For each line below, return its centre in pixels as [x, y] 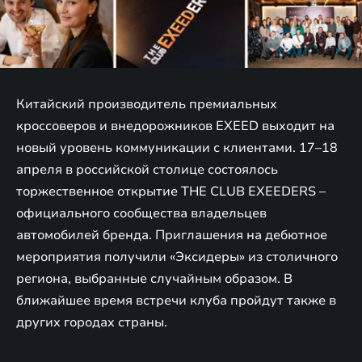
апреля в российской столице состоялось [147, 169]
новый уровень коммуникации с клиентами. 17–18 [177, 147]
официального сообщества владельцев [141, 213]
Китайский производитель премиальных [147, 104]
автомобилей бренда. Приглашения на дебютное [172, 235]
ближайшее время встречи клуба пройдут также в [176, 300]
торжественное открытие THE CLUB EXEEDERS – [171, 191]
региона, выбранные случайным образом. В [154, 278]
